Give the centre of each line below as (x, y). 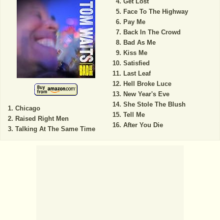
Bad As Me (139, 42)
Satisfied (136, 63)
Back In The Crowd (152, 32)
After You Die (143, 125)
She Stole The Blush (154, 104)
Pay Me (134, 22)
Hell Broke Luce (147, 83)
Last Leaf (137, 73)
